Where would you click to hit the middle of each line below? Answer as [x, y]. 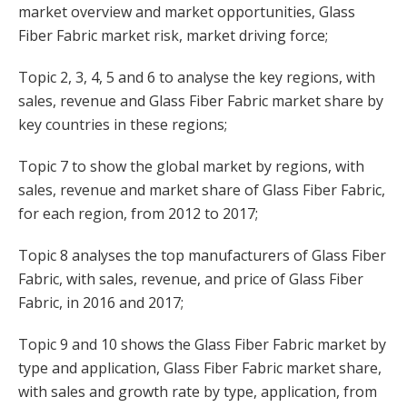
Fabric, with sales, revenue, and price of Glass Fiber [191, 279]
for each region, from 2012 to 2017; [138, 213]
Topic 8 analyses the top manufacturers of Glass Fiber [202, 255]
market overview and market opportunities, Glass [187, 12]
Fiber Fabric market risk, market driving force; [173, 35]
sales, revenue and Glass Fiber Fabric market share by [201, 101]
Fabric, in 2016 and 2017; [101, 303]
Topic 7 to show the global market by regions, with [191, 166]
